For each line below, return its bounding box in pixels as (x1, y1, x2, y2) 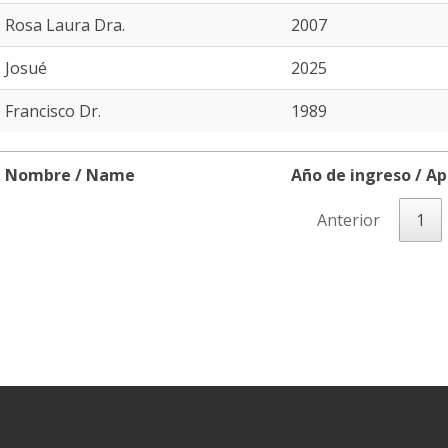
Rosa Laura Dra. (5, 14, 125, 36)
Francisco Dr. (5, 100, 101, 122)
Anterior (317, 209, 380, 231)
